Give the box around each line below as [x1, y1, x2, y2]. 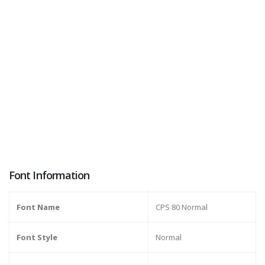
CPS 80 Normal [156, 202, 208, 213]
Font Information [9, 168, 90, 183]
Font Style [17, 232, 57, 243]
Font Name [17, 202, 60, 213]
